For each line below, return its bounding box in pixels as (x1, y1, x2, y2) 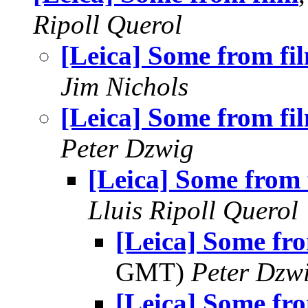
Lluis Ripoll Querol (88, 195, 298, 225)
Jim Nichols (60, 71, 188, 101)
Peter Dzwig (60, 133, 194, 163)
